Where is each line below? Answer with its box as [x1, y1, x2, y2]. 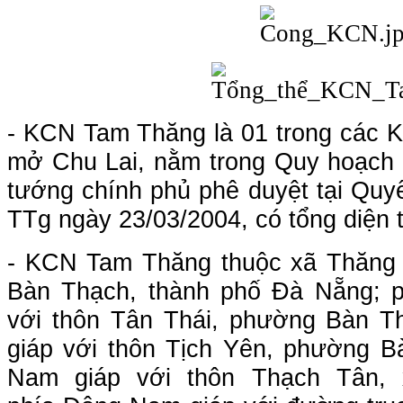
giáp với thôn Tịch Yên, [7, 335, 284, 363]
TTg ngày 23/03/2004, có [7, 205, 282, 233]
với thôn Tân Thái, [7, 306, 229, 334]
